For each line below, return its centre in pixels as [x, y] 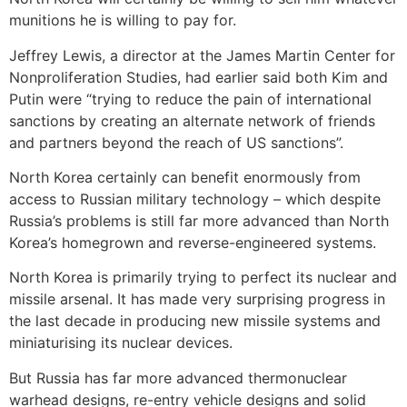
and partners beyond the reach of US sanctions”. [176, 142]
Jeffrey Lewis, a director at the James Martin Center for [202, 55]
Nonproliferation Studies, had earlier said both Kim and [199, 77]
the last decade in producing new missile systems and [195, 321]
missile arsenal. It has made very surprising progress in [197, 299]
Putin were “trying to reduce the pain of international [190, 99]
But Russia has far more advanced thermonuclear [178, 377]
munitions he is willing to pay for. [123, 20]
